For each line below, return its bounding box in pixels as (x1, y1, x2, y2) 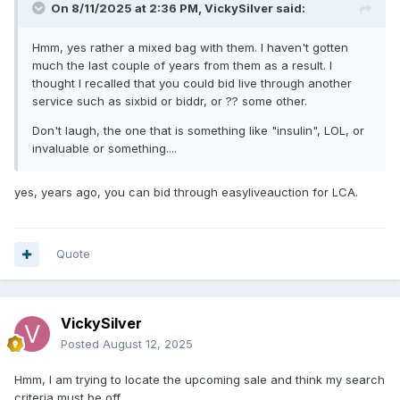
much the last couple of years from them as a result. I (32, 58, 332, 73)
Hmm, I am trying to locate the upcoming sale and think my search (14, 372, 385, 387)
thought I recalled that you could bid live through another (32, 76, 352, 91)
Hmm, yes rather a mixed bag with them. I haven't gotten (32, 40, 348, 55)
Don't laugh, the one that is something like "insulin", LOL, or (32, 123, 364, 138)
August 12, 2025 (103, 337, 193, 352)
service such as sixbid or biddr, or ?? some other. (32, 94, 307, 109)
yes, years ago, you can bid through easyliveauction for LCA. (14, 185, 358, 200)
